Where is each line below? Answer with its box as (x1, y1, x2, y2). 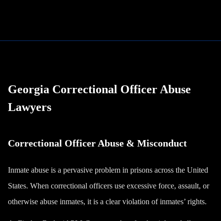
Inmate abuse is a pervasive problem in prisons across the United (8, 166, 208, 174)
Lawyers (8, 101, 51, 113)
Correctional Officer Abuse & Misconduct (8, 138, 187, 148)
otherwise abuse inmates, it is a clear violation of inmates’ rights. (8, 197, 207, 206)
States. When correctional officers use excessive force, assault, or (8, 182, 209, 190)
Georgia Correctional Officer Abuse (8, 83, 191, 96)
